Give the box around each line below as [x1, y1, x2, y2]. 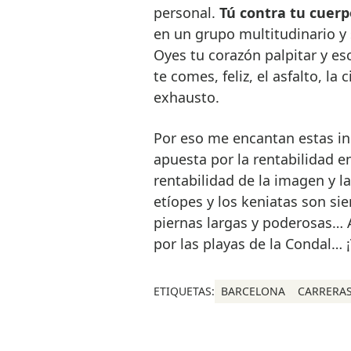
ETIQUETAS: [153, 283, 215, 299]
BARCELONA [220, 283, 285, 299]
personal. [153, 2, 219, 22]
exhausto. [153, 87, 227, 107]
